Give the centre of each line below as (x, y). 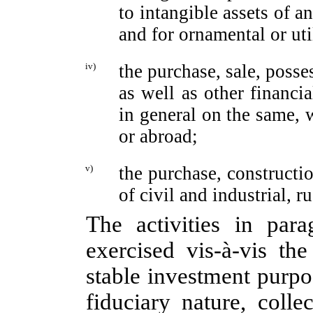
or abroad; (158, 136)
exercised (136, 250)
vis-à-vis (226, 250)
